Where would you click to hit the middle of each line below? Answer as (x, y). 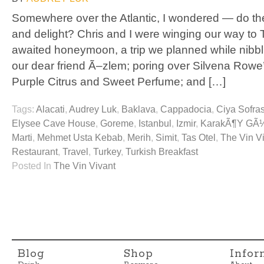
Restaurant (35, 152)
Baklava (138, 110)
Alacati (50, 110)
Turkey (107, 152)
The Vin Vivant (85, 166)
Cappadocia (186, 110)
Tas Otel (199, 138)
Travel (75, 152)
